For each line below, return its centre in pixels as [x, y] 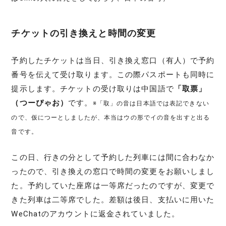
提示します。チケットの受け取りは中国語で [93, 89]
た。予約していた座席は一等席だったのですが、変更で [113, 185]
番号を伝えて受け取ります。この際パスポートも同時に [113, 74]
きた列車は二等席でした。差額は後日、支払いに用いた [113, 200]
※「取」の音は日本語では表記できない [151, 103]
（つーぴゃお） [40, 103]
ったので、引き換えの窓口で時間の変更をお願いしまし [113, 171]
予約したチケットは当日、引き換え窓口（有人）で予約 [113, 60]
